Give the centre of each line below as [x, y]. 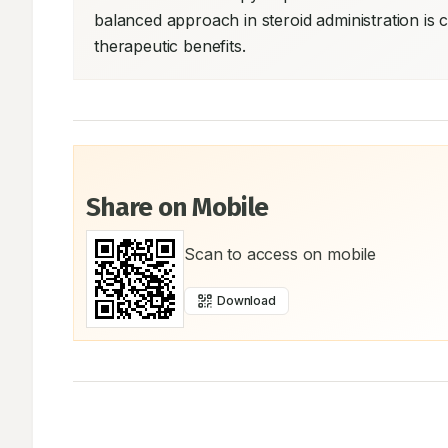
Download [246, 300]
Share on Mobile [177, 207]
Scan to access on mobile [280, 254]
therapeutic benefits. [170, 46]
